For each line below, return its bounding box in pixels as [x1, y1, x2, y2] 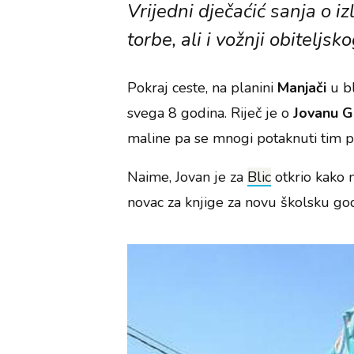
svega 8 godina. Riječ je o [127, 104, 290, 123]
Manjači [277, 78, 331, 98]
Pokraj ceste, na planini [127, 78, 278, 98]
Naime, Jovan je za [127, 168, 248, 187]
